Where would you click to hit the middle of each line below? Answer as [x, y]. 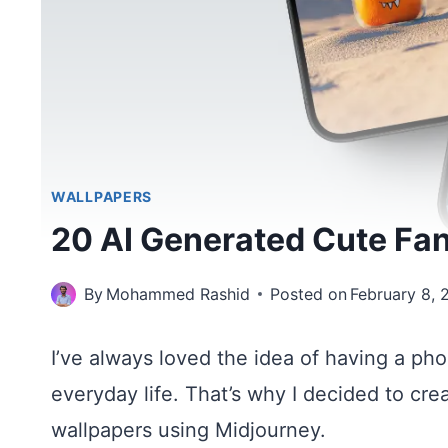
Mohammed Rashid [178, 294]
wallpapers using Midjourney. [188, 430]
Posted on [309, 294]
